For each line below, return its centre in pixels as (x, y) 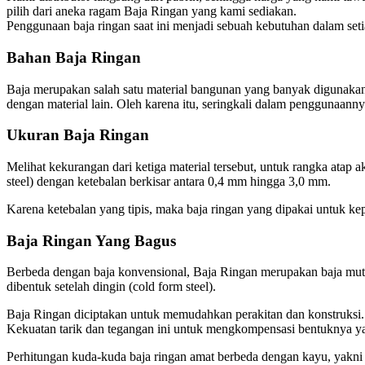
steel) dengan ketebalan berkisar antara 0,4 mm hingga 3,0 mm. (169, 182)
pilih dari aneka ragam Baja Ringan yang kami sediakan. (152, 11)
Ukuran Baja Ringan (78, 135)
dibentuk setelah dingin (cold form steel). (111, 287)
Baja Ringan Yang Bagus (91, 240)
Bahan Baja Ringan (74, 57)
